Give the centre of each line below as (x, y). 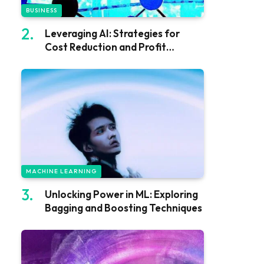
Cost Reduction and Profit (105, 47)
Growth (63, 61)
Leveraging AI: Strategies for (112, 34)
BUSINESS (42, 11)
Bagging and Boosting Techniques (123, 207)
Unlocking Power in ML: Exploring (121, 194)
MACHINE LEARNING (61, 171)
